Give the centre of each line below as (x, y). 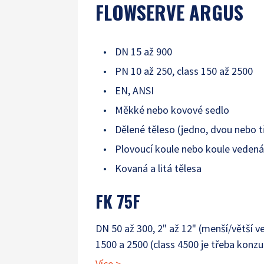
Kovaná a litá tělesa (158, 169)
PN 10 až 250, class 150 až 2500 (184, 71)
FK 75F (118, 202)
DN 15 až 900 (143, 52)
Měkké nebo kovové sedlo (172, 110)
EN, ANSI (134, 91)
